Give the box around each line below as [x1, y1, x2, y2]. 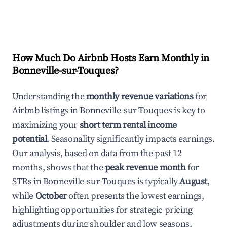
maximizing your [12, 119, 80, 131]
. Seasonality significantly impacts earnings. [47, 133, 215, 145]
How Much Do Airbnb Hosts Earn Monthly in [12, 52, 210, 65]
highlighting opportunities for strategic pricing [12, 204, 193, 216]
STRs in [12, 176, 43, 187]
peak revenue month [104, 162, 186, 173]
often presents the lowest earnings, [66, 190, 204, 202]
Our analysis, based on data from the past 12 [12, 147, 182, 159]
